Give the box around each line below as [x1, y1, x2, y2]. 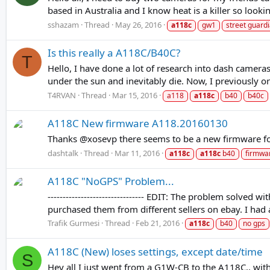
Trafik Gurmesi [48, 218, 99, 229]
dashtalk [48, 147, 78, 159]
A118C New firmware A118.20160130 [48, 116, 228, 131]
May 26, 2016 [115, 19, 162, 30]
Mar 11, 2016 [115, 147, 160, 159]
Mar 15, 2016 [112, 89, 157, 101]
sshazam [48, 19, 79, 30]
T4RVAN [48, 89, 76, 101]
